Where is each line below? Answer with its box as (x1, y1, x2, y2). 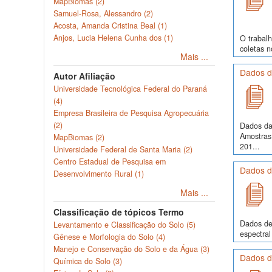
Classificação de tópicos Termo (53, 206, 184, 218)
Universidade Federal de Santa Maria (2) (53, 144, 192, 155)
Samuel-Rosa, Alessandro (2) (53, 8, 153, 19)
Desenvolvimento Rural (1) (53, 168, 144, 179)
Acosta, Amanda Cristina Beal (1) (53, 20, 167, 31)
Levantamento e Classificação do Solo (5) (53, 219, 195, 230)
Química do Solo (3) (53, 256, 122, 267)
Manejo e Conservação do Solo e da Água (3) (53, 243, 209, 254)
